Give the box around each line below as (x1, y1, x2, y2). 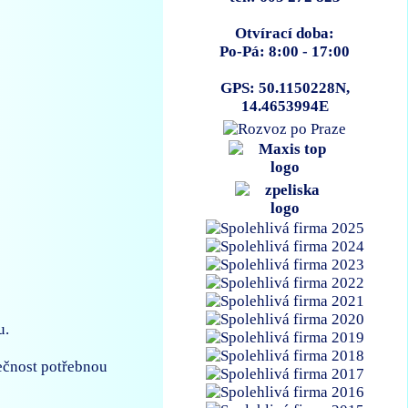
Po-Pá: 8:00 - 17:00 (219, 43, 351, 61)
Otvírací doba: (235, 25, 335, 43)
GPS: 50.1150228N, (219, 79, 350, 97)
